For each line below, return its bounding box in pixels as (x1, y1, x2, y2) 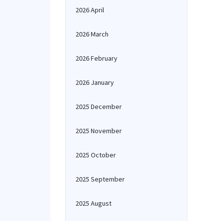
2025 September (75, 175, 125, 184)
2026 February (75, 54, 117, 63)
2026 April (75, 5, 104, 14)
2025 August (75, 199, 111, 208)
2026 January (75, 78, 114, 87)
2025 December (75, 102, 122, 111)
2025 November (75, 126, 122, 135)
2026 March (75, 30, 109, 38)
